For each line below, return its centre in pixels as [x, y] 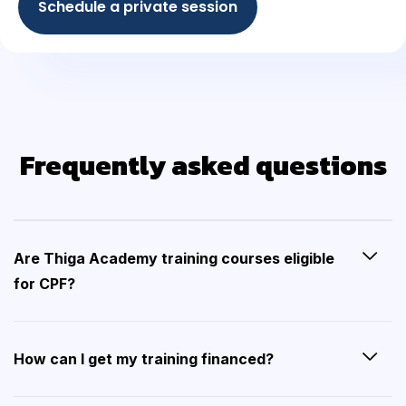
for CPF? [44, 284]
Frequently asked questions [203, 166]
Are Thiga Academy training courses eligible [174, 259]
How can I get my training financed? [144, 359]
